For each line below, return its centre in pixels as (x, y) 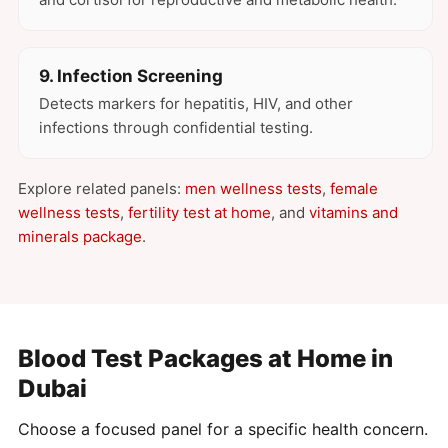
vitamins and (353, 213)
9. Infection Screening (131, 76)
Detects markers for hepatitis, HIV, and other (196, 104)
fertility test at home (199, 213)
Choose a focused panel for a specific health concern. (223, 429)
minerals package (80, 237)
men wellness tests (253, 189)
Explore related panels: (101, 189)
